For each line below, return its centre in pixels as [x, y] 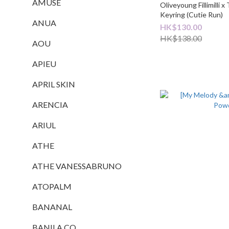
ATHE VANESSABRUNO [77, 166]
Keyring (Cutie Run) [192, 14]
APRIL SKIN [54, 84]
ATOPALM [52, 186]
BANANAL [52, 207]
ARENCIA [50, 105]
